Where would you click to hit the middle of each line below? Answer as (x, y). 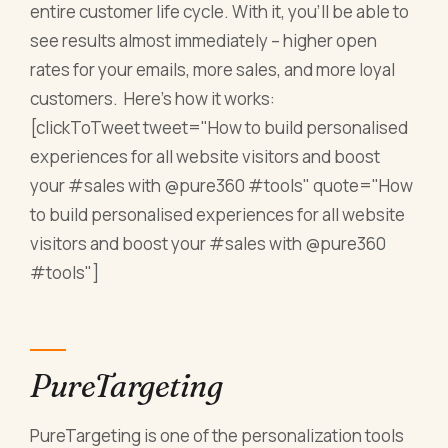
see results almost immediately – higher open (204, 40)
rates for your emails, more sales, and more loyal (213, 69)
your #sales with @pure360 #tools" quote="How (222, 185)
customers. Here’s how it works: (153, 98)
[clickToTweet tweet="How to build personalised (219, 127)
